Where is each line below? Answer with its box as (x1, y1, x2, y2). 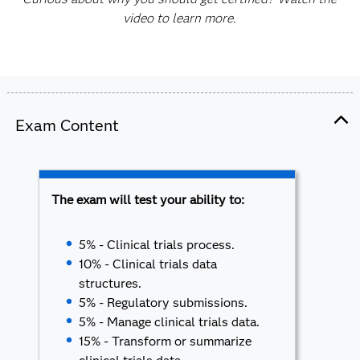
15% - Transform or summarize (79, 333, 252, 349)
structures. (79, 276, 142, 291)
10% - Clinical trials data (79, 256, 218, 272)
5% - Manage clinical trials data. (79, 314, 260, 329)
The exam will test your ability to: (51, 192, 244, 207)
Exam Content (14, 116, 119, 135)
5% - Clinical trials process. (79, 237, 235, 252)
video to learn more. (123, 10, 237, 26)
